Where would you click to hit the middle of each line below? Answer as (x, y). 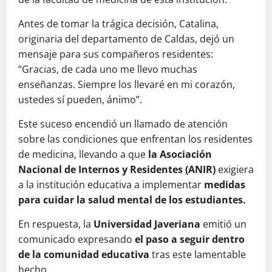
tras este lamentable (198, 255)
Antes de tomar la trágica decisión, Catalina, (118, 24)
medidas (223, 185)
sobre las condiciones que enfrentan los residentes (135, 139)
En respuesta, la (56, 224)
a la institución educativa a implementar (110, 185)
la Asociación (180, 155)
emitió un (225, 224)
